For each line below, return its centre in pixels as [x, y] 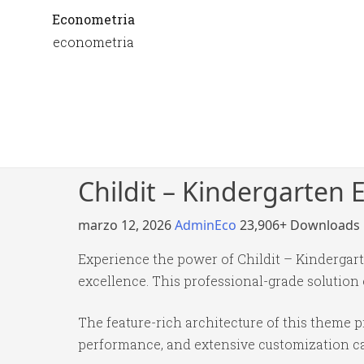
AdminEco [207, 225]
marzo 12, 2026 [126, 225]
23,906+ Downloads [300, 225]
